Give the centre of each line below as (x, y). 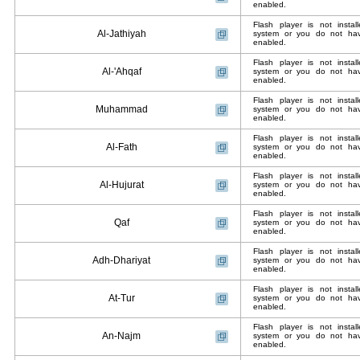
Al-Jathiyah (121, 34)
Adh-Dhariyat (121, 260)
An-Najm (121, 336)
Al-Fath (121, 147)
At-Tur (121, 298)
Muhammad (121, 109)
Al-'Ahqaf (121, 72)
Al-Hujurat (121, 185)
